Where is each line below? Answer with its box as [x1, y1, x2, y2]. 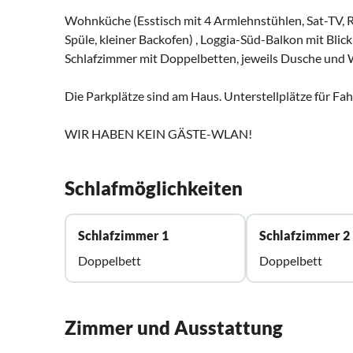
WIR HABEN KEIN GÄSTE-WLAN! [65, 126, 252, 142]
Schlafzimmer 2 [259, 228, 351, 243]
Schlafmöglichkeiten [65, 176, 243, 200]
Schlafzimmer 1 [78, 228, 169, 243]
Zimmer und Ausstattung [65, 316, 283, 340]
